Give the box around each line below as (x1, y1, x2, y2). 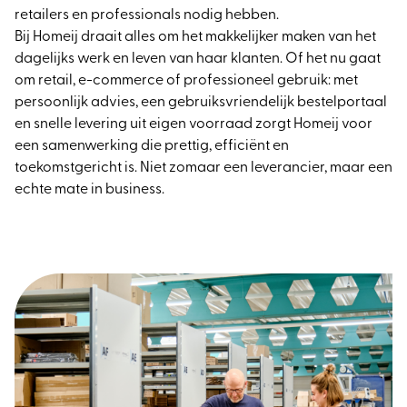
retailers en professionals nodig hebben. (15, 7, 279, 23)
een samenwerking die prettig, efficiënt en (15, 138, 289, 154)
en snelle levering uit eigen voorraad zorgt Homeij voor (15, 116, 372, 132)
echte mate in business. (15, 182, 164, 197)
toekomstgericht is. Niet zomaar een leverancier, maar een (15, 160, 392, 175)
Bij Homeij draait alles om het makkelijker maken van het (15, 29, 376, 45)
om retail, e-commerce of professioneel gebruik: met (15, 73, 358, 88)
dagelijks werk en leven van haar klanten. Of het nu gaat (15, 51, 381, 66)
